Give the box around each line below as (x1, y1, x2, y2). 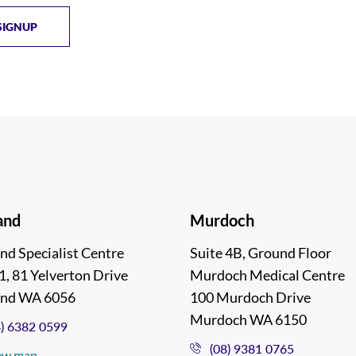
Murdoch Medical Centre (190, 266, 345, 284)
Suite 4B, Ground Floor (190, 244, 331, 262)
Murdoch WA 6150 (190, 311, 307, 329)
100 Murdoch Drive (190, 288, 311, 307)
